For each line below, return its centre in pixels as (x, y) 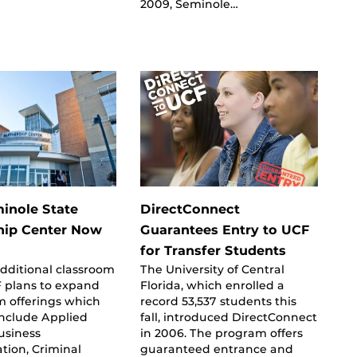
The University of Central (212, 269)
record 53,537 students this (218, 301)
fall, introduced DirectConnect (228, 317)
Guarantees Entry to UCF (225, 229)
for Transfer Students (213, 250)
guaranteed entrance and (216, 349)
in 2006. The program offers (221, 333)
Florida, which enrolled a (212, 285)
